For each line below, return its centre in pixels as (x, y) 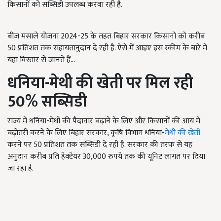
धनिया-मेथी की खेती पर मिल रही (100, 83)
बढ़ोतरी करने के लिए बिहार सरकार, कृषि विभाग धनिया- (86, 133)
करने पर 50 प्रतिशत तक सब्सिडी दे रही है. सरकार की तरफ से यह (100, 145)
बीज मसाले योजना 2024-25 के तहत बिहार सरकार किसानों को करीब (106, 36)
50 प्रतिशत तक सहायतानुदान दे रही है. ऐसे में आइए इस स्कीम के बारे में (107, 48)
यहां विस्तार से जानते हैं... (41, 60)
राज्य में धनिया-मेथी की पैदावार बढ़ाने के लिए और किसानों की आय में (104, 121)
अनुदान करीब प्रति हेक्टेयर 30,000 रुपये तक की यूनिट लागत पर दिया (106, 156)
